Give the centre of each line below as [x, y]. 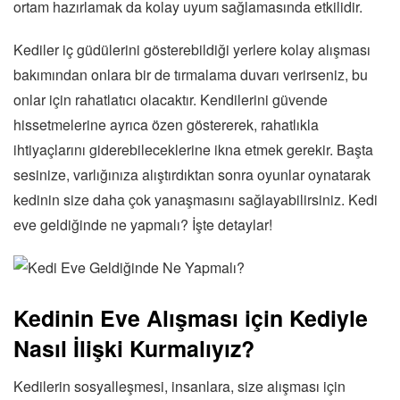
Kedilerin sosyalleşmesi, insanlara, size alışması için [179, 387]
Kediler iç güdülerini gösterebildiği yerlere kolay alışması [192, 49]
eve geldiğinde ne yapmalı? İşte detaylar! [143, 224]
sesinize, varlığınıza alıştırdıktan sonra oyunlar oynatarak [192, 174]
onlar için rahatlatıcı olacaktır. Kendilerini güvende [171, 99]
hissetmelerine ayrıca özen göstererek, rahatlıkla [166, 124]
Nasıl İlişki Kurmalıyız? [134, 348]
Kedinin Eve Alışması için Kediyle [191, 317]
